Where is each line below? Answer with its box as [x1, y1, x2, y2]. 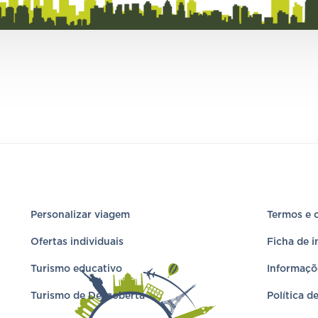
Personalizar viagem [30, 210, 130, 220]
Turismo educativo [30, 264, 122, 274]
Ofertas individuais [30, 237, 124, 247]
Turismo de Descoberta [30, 291, 145, 301]
